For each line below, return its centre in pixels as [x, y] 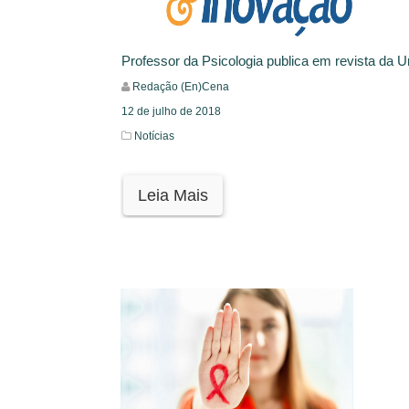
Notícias [154, 136]
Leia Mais [173, 195]
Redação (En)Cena [181, 87]
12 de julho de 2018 [171, 111]
